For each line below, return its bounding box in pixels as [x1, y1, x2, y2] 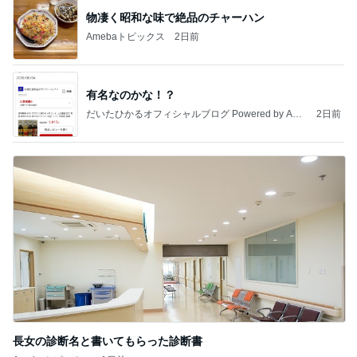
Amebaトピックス [86, 30, 165, 42]
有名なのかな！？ [86, 88, 175, 101]
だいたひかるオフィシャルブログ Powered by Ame [86, 108, 306, 120]
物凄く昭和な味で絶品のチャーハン [86, 10, 265, 24]
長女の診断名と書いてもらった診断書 [13, 335, 202, 348]
